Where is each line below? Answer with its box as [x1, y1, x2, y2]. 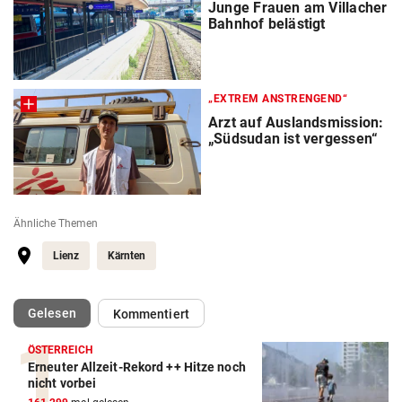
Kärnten [108, 249, 145, 263]
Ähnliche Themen [13, 217, 98, 231]
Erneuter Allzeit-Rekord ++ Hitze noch [28, 360, 246, 375]
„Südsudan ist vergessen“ [208, 130, 379, 148]
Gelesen [28, 306, 76, 321]
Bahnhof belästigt [208, 15, 326, 33]
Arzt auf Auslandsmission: [208, 114, 384, 132]
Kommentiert [112, 307, 189, 322]
